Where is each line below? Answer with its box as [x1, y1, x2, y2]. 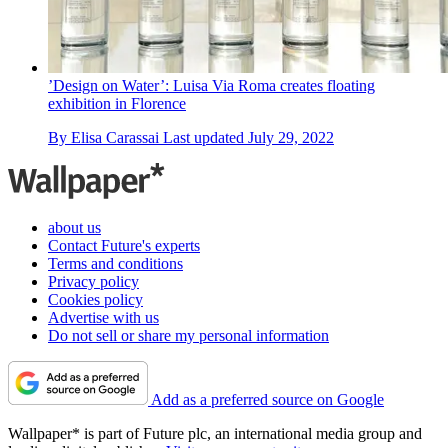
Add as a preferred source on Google [151, 391, 384, 409]
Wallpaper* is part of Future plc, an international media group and [8, 425, 422, 443]
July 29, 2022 [248, 129, 334, 147]
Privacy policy [48, 273, 139, 291]
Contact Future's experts [48, 237, 200, 255]
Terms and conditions [48, 255, 183, 273]
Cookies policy [48, 291, 143, 309]
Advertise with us [48, 309, 159, 327]
